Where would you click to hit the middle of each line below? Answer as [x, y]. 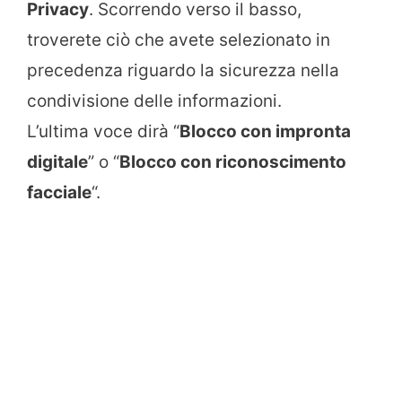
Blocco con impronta [265, 131]
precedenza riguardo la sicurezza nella [183, 70]
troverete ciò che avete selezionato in [179, 39]
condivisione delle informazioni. [154, 100]
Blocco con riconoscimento [233, 162]
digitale [57, 162]
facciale [59, 192]
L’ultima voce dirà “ [103, 131]
